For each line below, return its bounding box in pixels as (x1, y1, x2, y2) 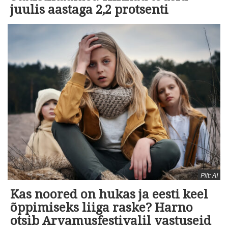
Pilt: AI (201, 170, 218, 179)
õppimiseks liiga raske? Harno (10, 200, 193, 215)
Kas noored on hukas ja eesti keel (10, 187, 208, 202)
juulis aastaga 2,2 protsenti (10, 3, 168, 17)
